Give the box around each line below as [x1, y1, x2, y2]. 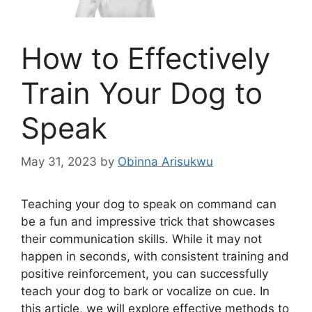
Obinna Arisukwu [118, 155, 213, 169]
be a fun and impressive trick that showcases [21, 214, 275, 229]
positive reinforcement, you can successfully [21, 267, 268, 281]
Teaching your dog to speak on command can [21, 197, 276, 212]
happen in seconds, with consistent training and [21, 249, 289, 264]
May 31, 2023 [21, 155, 97, 169]
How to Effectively [21, 40, 270, 76]
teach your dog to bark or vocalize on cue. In [21, 284, 270, 299]
